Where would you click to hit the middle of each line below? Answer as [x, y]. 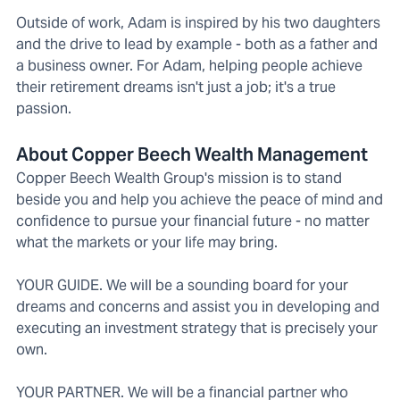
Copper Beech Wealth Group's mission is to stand [179, 179]
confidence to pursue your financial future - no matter [193, 221]
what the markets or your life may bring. [147, 243]
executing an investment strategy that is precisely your [197, 329]
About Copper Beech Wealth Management [192, 155]
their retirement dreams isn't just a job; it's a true [176, 87]
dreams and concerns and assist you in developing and [198, 307]
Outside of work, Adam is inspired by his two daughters [198, 23]
